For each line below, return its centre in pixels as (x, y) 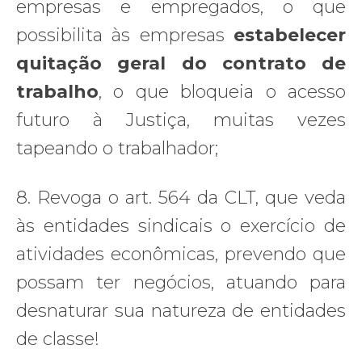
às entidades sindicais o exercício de (181, 225)
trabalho (57, 91)
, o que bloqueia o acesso (222, 91)
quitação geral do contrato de (181, 63)
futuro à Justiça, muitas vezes (181, 120)
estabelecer (290, 35)
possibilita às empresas (125, 35)
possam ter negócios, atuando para (181, 282)
